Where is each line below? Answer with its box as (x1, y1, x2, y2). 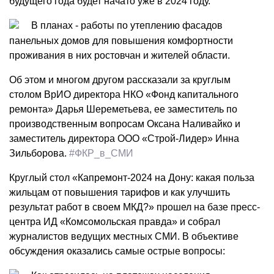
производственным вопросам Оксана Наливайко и (9, 118, 240, 129)
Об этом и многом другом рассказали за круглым (9, 74, 231, 85)
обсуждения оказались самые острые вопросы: (9, 245, 225, 256)
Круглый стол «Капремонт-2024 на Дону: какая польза (9, 172, 254, 183)
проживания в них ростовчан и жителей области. (9, 50, 230, 61)
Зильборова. (9, 147, 69, 158)
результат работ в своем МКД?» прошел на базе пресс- (9, 201, 260, 212)
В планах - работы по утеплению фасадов (29, 20, 223, 31)
